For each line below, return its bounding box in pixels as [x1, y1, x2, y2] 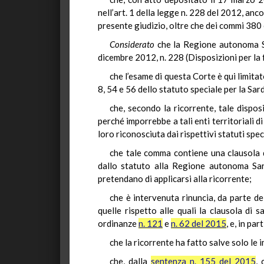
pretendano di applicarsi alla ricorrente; [98, 173, 252, 184]
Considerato [110, 39, 157, 49]
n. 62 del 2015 [171, 218, 226, 229]
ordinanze [98, 218, 138, 229]
